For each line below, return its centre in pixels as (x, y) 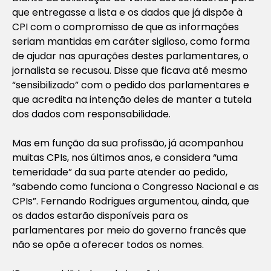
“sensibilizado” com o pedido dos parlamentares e (131, 85)
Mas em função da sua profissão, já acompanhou (128, 143)
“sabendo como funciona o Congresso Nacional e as (135, 186)
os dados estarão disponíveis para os (100, 215)
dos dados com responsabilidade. (91, 114)
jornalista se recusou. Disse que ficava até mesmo (130, 70)
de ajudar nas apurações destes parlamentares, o (130, 56)
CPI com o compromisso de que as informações (126, 27)
